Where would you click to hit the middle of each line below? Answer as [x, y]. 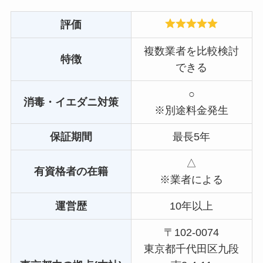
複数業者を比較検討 [192, 51]
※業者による [192, 179]
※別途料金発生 [192, 110]
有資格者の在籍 [71, 171]
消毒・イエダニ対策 [71, 102]
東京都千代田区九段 [192, 249]
